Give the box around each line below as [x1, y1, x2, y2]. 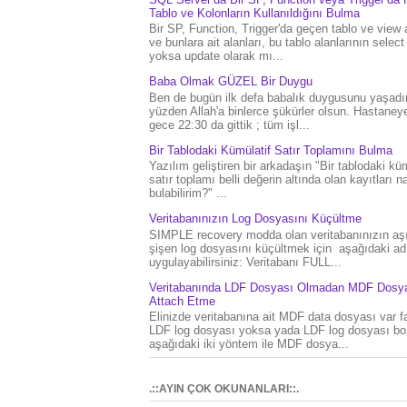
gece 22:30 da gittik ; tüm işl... [149, 117, 310, 132]
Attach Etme [149, 293, 215, 308]
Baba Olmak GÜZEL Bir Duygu [149, 74, 313, 89]
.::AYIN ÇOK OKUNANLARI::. [149, 382, 299, 396]
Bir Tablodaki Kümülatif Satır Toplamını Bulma [149, 143, 392, 157]
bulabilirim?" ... [149, 186, 227, 201]
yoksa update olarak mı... [149, 49, 283, 64]
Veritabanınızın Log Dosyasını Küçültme [149, 212, 362, 226]
